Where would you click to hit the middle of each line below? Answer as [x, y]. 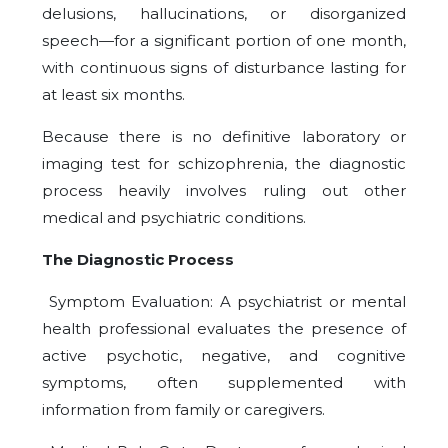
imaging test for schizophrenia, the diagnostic [224, 164]
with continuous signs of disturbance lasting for [224, 68]
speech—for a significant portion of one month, [224, 41]
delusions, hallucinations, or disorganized [224, 14]
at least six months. [113, 95]
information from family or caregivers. [183, 410]
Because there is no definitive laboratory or [224, 137]
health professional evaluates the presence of [224, 329]
